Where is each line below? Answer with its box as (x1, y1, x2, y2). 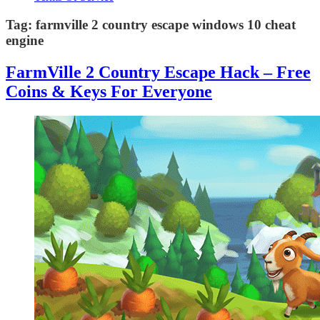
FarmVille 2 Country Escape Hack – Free (6, 62, 311, 81)
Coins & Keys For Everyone (6, 81, 212, 101)
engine (6, 32, 44, 48)
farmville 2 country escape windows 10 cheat (36, 16, 296, 32)
